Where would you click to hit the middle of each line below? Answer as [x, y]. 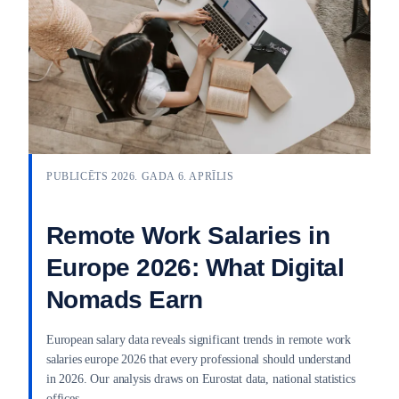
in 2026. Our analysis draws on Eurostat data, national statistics [201, 379]
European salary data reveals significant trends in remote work [199, 339]
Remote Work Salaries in [188, 235]
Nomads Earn [125, 299]
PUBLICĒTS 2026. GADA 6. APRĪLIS [140, 176]
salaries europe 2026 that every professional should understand [199, 359]
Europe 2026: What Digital [195, 267]
